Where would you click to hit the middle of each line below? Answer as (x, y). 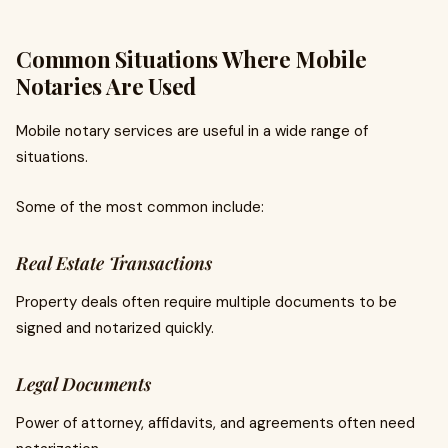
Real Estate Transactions (114, 263)
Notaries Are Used (106, 86)
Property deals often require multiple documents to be (206, 302)
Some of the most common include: (140, 207)
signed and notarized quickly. (115, 328)
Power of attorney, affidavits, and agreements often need (215, 423)
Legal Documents (83, 384)
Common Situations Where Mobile (191, 59)
